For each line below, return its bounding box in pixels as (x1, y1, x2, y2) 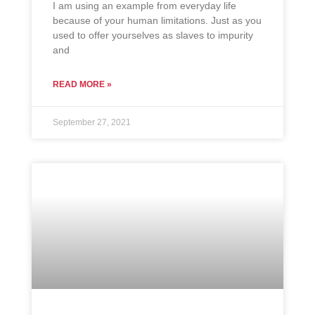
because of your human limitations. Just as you (53, 15, 262, 27)
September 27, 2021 (53, 117, 131, 128)
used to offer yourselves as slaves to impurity (53, 30, 253, 41)
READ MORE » (53, 79, 112, 90)
